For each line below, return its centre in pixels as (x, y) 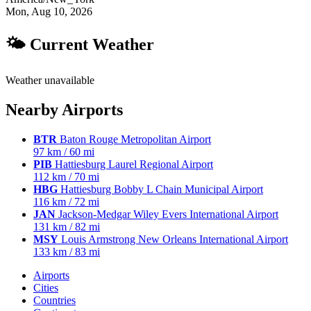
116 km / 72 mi (66, 201)
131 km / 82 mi (67, 226)
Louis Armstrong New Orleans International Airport (173, 239)
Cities (46, 287)
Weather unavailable (50, 81)
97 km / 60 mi (64, 151)
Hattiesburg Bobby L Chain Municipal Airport (160, 189)
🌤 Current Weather (80, 45)
